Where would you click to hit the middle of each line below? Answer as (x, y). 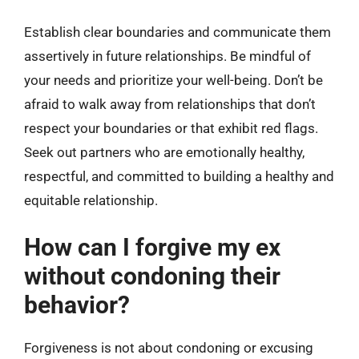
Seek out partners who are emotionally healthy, (164, 152)
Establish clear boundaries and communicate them (177, 32)
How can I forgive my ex (152, 247)
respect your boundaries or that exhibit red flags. (171, 128)
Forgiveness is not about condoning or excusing (169, 347)
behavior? (77, 305)
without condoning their (152, 276)
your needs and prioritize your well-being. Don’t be (173, 80)
